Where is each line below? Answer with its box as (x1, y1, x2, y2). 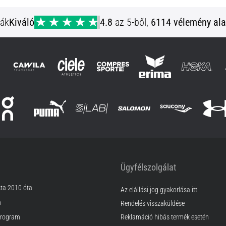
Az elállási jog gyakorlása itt (121, 185, 197, 194)
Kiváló (9, 16, 34, 29)
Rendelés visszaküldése (121, 199, 185, 208)
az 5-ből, (112, 16, 151, 29)
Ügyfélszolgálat (121, 161, 176, 173)
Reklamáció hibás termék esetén (121, 212, 209, 221)
